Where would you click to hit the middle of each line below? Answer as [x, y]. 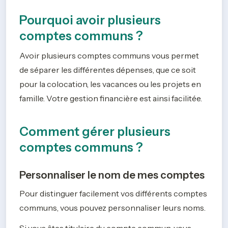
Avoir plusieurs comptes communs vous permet [109, 56]
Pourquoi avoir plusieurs [90, 20]
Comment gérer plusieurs [95, 131]
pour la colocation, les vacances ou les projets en [110, 84]
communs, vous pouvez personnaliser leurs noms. [112, 207]
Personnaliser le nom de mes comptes [112, 175]
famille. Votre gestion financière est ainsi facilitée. [111, 98]
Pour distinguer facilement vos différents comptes [113, 193]
